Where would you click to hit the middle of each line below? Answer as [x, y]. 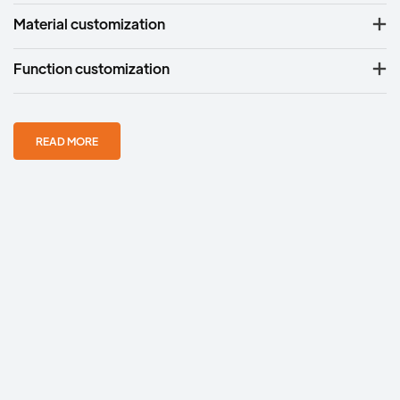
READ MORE [67, 141]
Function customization [92, 68]
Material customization [89, 23]
